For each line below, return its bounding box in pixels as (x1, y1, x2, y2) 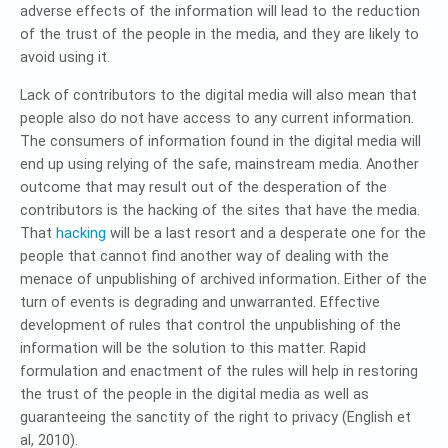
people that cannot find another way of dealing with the (20, 248, 389, 265)
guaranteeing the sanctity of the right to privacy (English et (20, 409, 411, 426)
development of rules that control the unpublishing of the (20, 317, 401, 334)
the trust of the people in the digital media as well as (20, 386, 369, 403)
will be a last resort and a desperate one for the (106, 225, 426, 242)
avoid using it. (20, 49, 110, 66)
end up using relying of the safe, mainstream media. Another (20, 156, 419, 173)
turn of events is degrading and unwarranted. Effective (20, 294, 380, 311)
